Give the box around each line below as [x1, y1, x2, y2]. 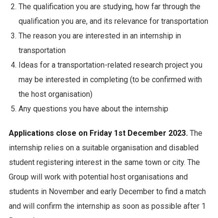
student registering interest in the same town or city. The [8, 158, 200, 167]
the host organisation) [18, 90, 92, 99]
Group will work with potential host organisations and [8, 172, 188, 182]
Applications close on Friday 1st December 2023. [8, 128, 188, 138]
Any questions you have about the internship [18, 104, 168, 114]
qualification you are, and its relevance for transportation [18, 17, 208, 26]
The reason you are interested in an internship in [18, 31, 181, 41]
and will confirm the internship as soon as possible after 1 [8, 201, 206, 211]
